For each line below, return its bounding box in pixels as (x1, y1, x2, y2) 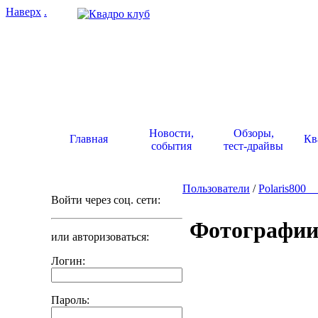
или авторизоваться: (51, 231, 149, 243)
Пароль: (51, 294, 89, 306)
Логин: (51, 255, 85, 267)
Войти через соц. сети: (51, 194, 160, 206)
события (150, 140, 192, 152)
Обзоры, (233, 127, 274, 139)
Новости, (148, 127, 194, 139)
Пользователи (182, 182, 250, 194)
